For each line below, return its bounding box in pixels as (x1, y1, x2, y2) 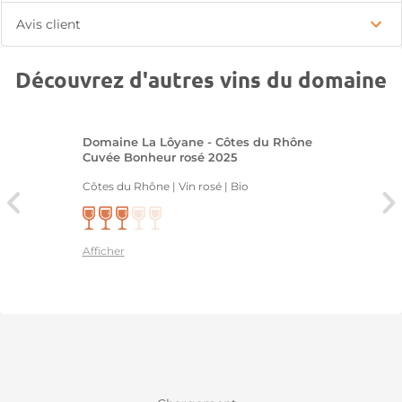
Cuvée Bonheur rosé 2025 (82, 151, 238, 164)
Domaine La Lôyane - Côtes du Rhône (82, 135, 312, 149)
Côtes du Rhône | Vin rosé (82, 179, 222, 193)
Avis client (16, 16, 81, 32)
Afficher (82, 244, 125, 258)
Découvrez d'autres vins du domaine (15, 66, 387, 93)
